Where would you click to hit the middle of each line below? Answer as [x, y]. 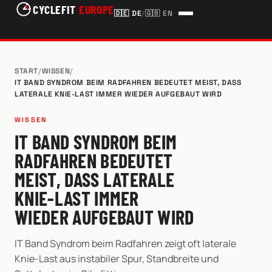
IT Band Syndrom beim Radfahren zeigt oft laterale [125, 243]
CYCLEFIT [54, 9]
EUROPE [97, 9]
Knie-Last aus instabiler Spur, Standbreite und [117, 259]
